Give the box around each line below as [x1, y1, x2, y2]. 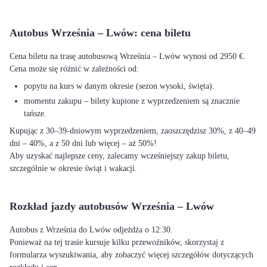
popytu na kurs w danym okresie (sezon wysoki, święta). [24, 82, 215, 91]
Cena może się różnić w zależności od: [10, 64, 139, 73]
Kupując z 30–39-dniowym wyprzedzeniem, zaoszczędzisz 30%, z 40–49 [10, 126, 256, 135]
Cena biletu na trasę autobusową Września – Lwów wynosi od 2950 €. [10, 52, 246, 61]
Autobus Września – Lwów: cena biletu [10, 27, 191, 39]
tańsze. [24, 109, 46, 118]
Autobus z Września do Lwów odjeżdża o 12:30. [10, 225, 173, 234]
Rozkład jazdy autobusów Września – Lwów [10, 200, 214, 212]
